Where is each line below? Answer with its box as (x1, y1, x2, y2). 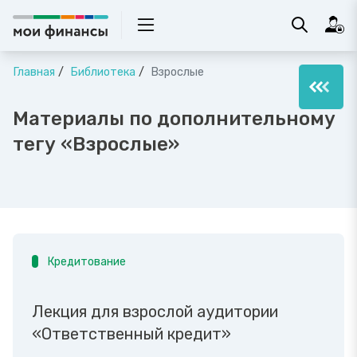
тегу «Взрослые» (13, 133, 179, 155)
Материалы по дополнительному (13, 108, 335, 130)
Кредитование (48, 255, 126, 269)
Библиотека (67, 65, 135, 79)
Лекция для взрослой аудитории (32, 302, 278, 321)
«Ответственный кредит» (32, 324, 231, 343)
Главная (13, 65, 55, 79)
